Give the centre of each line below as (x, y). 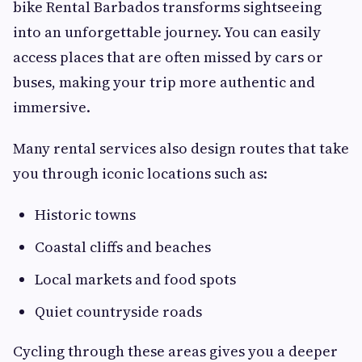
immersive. (52, 107)
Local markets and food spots (135, 280)
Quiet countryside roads (118, 312)
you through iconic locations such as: (140, 174)
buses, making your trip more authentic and (164, 82)
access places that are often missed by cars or (168, 57)
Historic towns (85, 215)
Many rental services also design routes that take (181, 149)
